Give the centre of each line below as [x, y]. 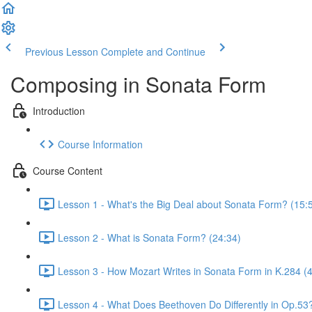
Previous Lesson [62, 52]
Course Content [68, 170]
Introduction [59, 110]
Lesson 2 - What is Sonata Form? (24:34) [149, 237]
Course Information [100, 144]
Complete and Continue [153, 52]
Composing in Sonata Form [138, 84]
